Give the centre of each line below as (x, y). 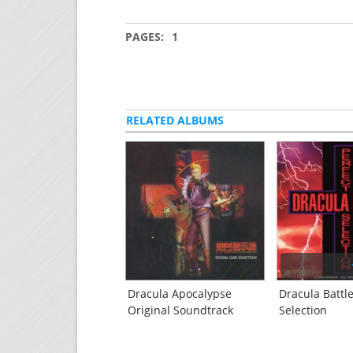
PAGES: (145, 36)
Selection (303, 310)
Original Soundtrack (181, 310)
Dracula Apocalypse (180, 293)
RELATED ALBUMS (175, 120)
